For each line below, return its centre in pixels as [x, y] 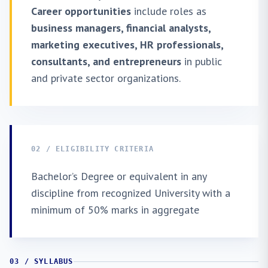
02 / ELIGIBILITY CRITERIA [92, 149]
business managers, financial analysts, [121, 28]
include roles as [169, 11]
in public [202, 61]
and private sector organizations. [106, 78]
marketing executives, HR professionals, [127, 45]
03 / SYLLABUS [42, 261]
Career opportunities [81, 11]
